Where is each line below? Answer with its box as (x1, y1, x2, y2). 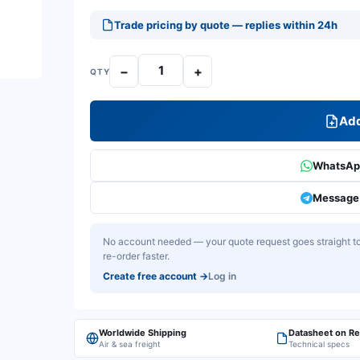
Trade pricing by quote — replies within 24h (114, 18, 337, 31)
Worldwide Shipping (99, 327, 186, 338)
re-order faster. (103, 250, 170, 262)
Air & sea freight (99, 339, 161, 349)
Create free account (103, 270, 197, 282)
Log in (208, 270, 236, 282)
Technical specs (288, 339, 350, 349)
